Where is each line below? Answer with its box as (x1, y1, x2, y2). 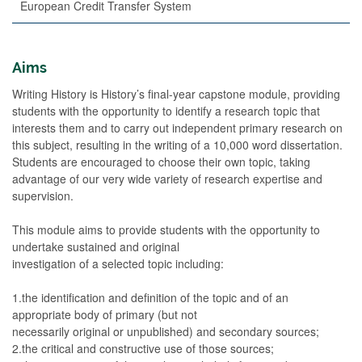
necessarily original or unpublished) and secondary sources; (12, 323, 319, 339)
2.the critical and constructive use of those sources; (12, 340, 274, 356)
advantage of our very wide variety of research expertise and (12, 170, 322, 187)
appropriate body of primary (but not (12, 306, 197, 322)
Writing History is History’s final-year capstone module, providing (12, 86, 340, 102)
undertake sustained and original (12, 238, 179, 255)
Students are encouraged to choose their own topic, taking (12, 154, 310, 170)
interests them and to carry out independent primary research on (12, 120, 343, 136)
